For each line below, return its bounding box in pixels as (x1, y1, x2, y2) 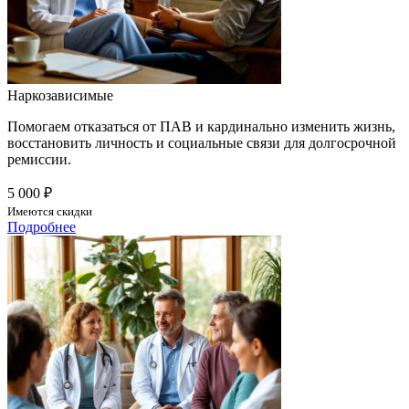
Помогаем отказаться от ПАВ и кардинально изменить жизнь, (7, 118, 395, 134)
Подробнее (7, 218, 76, 235)
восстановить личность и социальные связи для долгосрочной (7, 134, 396, 151)
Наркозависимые (7, 87, 113, 103)
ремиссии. (7, 151, 71, 167)
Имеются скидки (7, 204, 92, 218)
